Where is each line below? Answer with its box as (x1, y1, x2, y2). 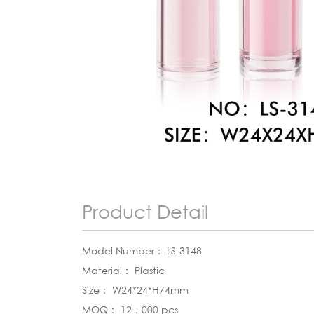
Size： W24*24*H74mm (82, 284, 189, 296)
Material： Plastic (82, 264, 165, 276)
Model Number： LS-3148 (82, 245, 202, 257)
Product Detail (82, 201, 208, 223)
